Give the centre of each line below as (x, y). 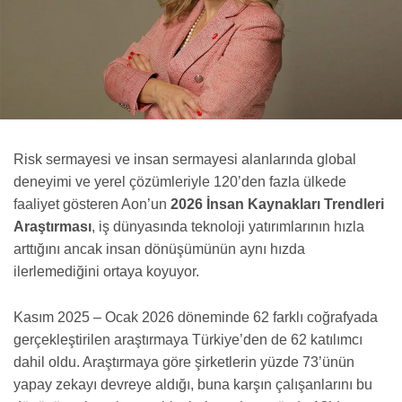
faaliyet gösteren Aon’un (92, 205)
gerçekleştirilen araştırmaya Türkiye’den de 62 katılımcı (188, 340)
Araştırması (52, 227)
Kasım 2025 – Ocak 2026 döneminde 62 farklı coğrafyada (196, 318)
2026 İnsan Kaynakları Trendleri (277, 205)
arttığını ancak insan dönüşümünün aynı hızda (159, 249)
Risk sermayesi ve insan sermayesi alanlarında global (185, 160)
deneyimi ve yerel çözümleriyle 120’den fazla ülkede (180, 182)
